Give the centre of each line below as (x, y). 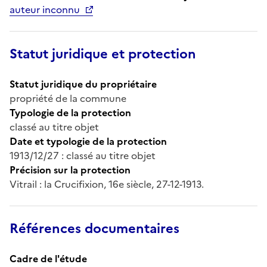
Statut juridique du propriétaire (83, 84)
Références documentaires (94, 228)
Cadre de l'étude (48, 258)
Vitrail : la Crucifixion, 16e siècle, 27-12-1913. (107, 184)
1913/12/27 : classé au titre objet (83, 155)
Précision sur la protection (70, 170)
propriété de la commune (68, 98)
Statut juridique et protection (103, 54)
